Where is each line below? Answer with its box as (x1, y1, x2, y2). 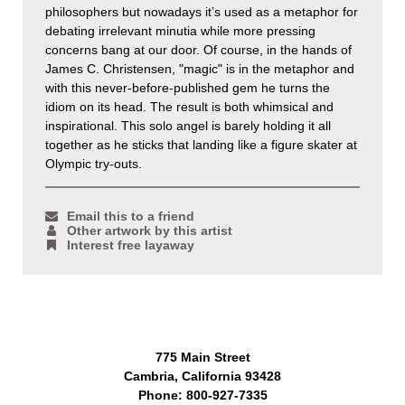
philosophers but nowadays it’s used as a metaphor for (45, 5, 358, 20)
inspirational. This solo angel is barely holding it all (45, 118, 331, 134)
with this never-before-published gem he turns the (45, 80, 330, 96)
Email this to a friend (67, 209, 194, 224)
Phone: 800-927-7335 (137, 388, 268, 403)
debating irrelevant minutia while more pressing (45, 24, 316, 39)
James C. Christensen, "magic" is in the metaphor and (45, 61, 354, 77)
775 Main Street (155, 350, 250, 365)
